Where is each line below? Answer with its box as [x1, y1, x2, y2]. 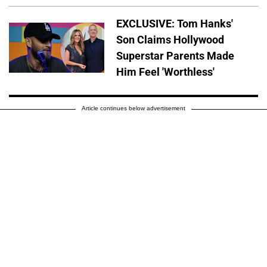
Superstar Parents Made [116, 49, 234, 63]
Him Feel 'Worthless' [116, 66, 215, 79]
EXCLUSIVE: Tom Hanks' [116, 17, 233, 30]
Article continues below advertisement [82, 105, 185, 112]
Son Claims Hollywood [116, 33, 224, 46]
